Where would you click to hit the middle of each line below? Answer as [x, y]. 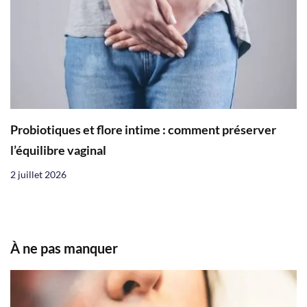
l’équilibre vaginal [58, 150]
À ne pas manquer [64, 248]
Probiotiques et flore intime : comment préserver [143, 130]
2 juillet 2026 [38, 174]
